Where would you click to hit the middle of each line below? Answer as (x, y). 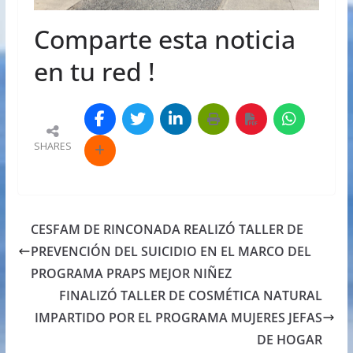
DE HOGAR (290, 340)
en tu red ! (94, 72)
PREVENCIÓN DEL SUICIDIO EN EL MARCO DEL (171, 252)
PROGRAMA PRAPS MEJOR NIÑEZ (131, 274)
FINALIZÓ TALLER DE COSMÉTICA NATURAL (191, 296)
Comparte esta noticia (164, 39)
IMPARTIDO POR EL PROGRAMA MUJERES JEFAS (179, 318)
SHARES (52, 146)
